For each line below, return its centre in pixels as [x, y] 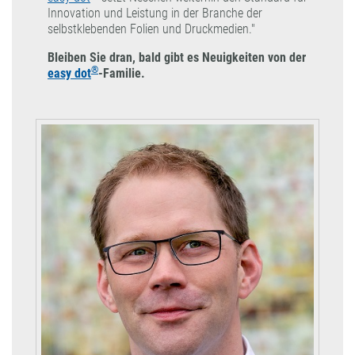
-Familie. [122, 74]
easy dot [69, 74]
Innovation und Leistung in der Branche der [155, 13]
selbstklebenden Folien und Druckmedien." [151, 29]
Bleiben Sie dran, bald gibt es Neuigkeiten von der [177, 58]
